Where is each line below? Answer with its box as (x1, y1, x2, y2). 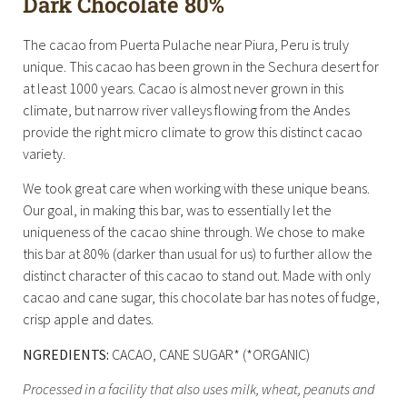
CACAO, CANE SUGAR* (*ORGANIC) (109, 344, 310, 363)
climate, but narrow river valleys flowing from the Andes (23, 100, 350, 119)
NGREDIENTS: (23, 344, 109, 363)
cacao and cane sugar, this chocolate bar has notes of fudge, (23, 288, 380, 307)
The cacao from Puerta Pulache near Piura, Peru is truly (23, 35, 349, 54)
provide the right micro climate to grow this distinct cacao (23, 122, 362, 141)
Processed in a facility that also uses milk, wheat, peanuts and (23, 379, 374, 398)
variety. (23, 144, 65, 163)
